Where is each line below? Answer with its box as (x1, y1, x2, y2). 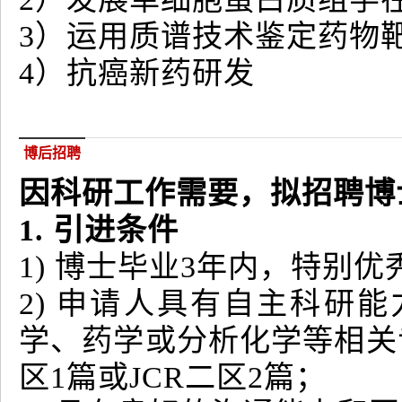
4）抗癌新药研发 (19, 56, 255, 90)
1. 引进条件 (19, 213, 179, 247)
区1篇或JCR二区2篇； (19, 360, 327, 394)
